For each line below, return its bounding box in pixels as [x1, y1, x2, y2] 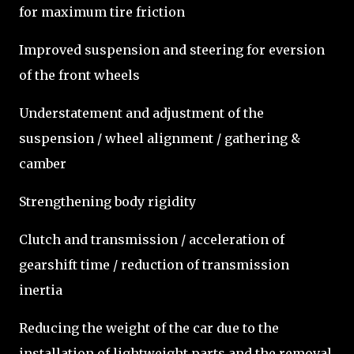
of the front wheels [19, 67, 140, 83]
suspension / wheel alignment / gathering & [19, 130, 300, 146]
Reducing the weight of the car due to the [19, 320, 279, 336]
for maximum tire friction [19, 4, 185, 20]
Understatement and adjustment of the [19, 105, 264, 121]
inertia [19, 282, 62, 298]
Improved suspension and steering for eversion [19, 42, 325, 58]
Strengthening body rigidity [19, 194, 196, 209]
